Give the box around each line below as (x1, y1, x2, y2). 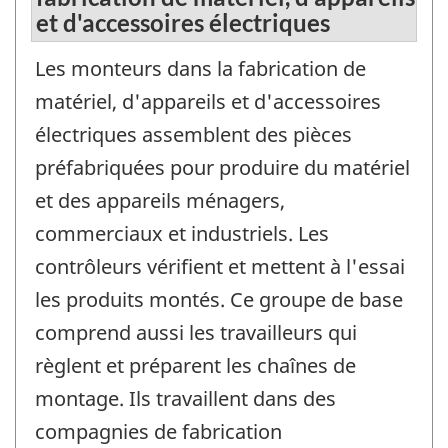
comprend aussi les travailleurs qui (35, 319, 357, 347)
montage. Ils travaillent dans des (35, 385, 336, 413)
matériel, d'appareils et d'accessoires (35, 88, 381, 116)
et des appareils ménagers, (35, 187, 285, 215)
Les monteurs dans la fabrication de (35, 55, 366, 83)
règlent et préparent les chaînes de (35, 352, 356, 380)
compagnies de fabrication (35, 418, 282, 446)
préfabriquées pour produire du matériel (35, 154, 410, 182)
